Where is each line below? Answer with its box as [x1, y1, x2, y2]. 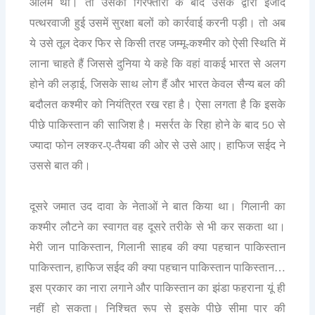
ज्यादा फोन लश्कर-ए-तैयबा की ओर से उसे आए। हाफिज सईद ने [30, 139, 285, 151]
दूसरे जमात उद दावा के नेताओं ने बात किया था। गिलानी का [30, 200, 285, 212]
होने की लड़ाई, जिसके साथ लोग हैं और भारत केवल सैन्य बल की [30, 77, 285, 90]
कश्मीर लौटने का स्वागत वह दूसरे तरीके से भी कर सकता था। [30, 220, 285, 233]
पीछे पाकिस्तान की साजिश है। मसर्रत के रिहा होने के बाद [30, 118, 262, 131]
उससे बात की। [30, 159, 94, 172]
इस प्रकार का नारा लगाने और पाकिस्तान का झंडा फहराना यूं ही [30, 281, 285, 294]
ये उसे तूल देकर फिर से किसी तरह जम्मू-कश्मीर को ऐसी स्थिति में [30, 37, 285, 49]
